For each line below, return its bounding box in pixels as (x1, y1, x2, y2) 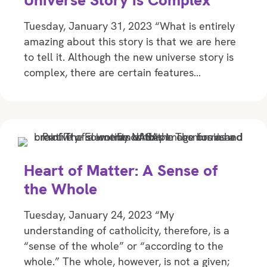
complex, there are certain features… (24, 66, 201, 80)
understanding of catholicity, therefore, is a (24, 223, 229, 238)
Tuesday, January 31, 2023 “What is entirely (24, 19, 235, 33)
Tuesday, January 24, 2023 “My (24, 208, 174, 222)
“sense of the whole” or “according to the (24, 239, 223, 253)
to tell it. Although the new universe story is (24, 50, 234, 64)
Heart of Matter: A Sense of (24, 160, 218, 181)
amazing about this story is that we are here (24, 35, 236, 49)
